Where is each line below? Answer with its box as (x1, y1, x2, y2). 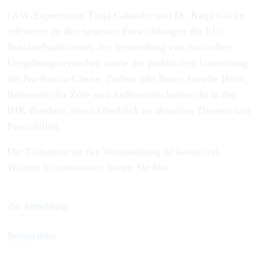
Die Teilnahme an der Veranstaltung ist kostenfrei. (7, 146, 221, 158)
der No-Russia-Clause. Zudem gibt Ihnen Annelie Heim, (7, 73, 248, 85)
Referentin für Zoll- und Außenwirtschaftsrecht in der (7, 89, 235, 101)
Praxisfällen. (7, 120, 60, 133)
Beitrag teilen (8, 231, 57, 241)
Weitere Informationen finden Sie (7, 161, 153, 174)
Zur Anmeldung (8, 201, 67, 212)
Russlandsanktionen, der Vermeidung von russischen (7, 41, 231, 53)
